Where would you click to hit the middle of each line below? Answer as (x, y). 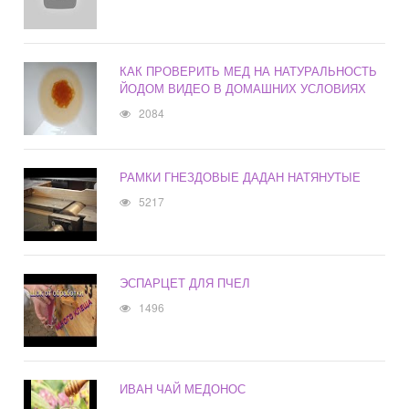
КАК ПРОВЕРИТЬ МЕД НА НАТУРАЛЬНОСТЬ (249, 71)
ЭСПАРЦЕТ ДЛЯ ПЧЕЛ (185, 283)
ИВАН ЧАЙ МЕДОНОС (183, 389)
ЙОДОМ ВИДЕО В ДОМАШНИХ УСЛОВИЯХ (243, 89)
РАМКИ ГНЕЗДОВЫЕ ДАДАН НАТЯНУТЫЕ (241, 177)
